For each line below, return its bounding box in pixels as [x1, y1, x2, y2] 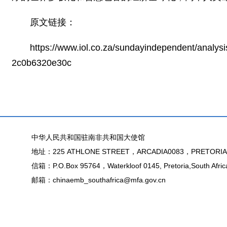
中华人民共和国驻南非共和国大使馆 [31, 133, 145, 141]
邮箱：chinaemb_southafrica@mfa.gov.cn [31, 175, 166, 184]
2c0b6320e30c [12, 57, 71, 68]
